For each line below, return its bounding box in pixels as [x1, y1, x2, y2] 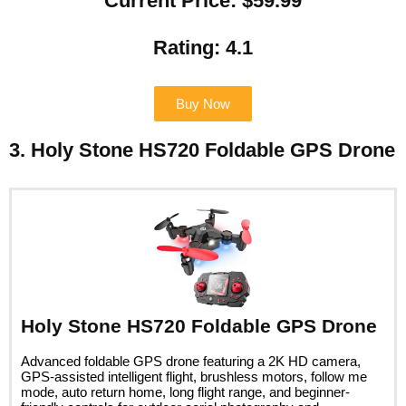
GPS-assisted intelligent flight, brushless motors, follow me [21, 368, 367, 384]
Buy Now [176, 95, 230, 111]
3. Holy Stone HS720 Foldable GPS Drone [9, 138, 395, 161]
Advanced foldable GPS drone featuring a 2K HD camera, [21, 353, 361, 369]
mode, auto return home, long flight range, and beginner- [21, 383, 350, 400]
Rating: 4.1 [153, 35, 253, 59]
